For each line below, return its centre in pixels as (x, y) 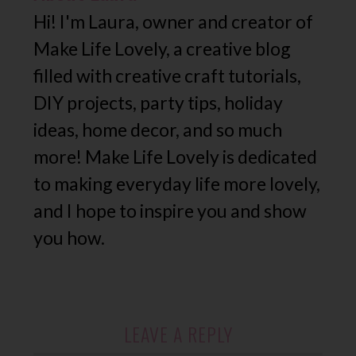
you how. (70, 238)
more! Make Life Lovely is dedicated (176, 157)
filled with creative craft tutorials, (168, 76)
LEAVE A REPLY (178, 334)
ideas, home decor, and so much (158, 130)
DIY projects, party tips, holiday (159, 103)
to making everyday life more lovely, (177, 184)
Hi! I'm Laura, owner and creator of (174, 22)
